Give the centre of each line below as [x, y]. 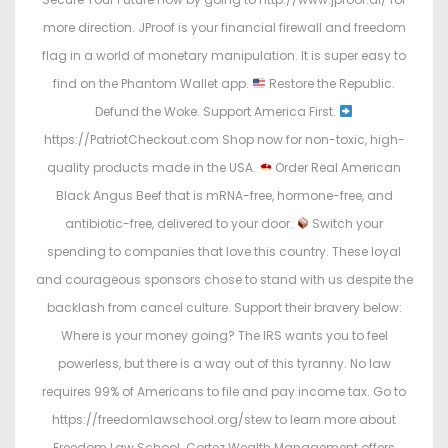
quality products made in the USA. [152, 168]
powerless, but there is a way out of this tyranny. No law [224, 364]
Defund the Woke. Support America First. [217, 112]
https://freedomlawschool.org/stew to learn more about [224, 420]
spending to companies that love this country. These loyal [224, 252]
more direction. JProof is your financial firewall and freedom [224, 28]
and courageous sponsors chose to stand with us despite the [224, 280]
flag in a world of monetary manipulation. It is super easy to [224, 56]
